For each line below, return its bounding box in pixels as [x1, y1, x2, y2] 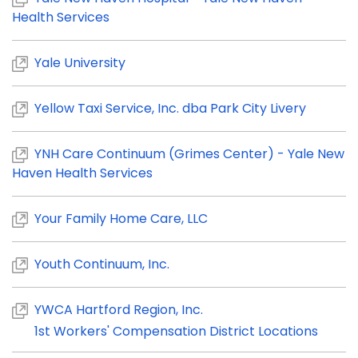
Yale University [34, 54, 125, 72]
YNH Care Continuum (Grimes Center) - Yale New [34, 145, 344, 163]
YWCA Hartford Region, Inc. [34, 300, 203, 319]
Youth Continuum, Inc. [34, 255, 169, 273]
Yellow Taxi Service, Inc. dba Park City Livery [34, 99, 306, 117]
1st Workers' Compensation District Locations [34, 322, 318, 340]
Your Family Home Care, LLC [34, 209, 208, 228]
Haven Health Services [12, 164, 153, 182]
